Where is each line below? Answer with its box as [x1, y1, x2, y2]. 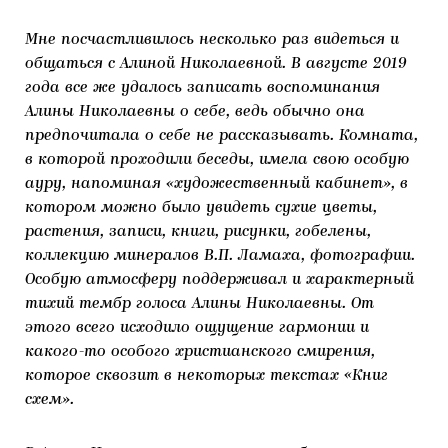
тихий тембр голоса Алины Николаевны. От [25, 296, 374, 312]
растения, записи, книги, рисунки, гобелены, [25, 224, 371, 240]
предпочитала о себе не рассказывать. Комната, [25, 128, 418, 144]
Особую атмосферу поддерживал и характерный [25, 272, 414, 288]
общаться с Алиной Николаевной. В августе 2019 [25, 56, 407, 72]
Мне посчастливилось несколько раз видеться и [25, 32, 399, 48]
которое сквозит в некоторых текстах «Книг [25, 368, 388, 384]
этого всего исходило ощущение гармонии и [25, 320, 369, 336]
